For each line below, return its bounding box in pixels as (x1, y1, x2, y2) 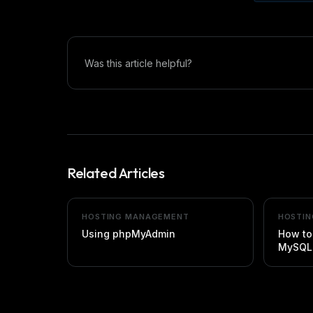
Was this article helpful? (85, 57, 192, 69)
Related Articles (67, 164, 165, 182)
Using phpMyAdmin (82, 228, 175, 240)
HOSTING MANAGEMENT (82, 212, 189, 221)
